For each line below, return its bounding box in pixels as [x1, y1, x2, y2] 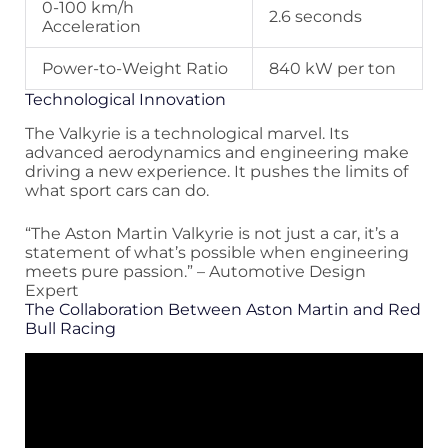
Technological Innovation [25, 90, 226, 110]
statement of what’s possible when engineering [25, 243, 409, 263]
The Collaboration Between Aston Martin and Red [25, 300, 421, 320]
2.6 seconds [269, 7, 362, 27]
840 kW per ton [269, 59, 396, 79]
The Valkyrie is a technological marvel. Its [25, 124, 349, 144]
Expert [25, 281, 79, 301]
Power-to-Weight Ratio [42, 59, 228, 79]
